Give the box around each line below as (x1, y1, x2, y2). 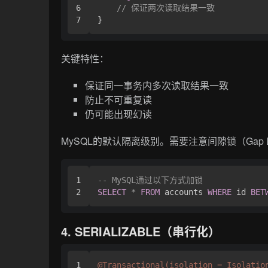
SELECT (98, 187, 127, 197)
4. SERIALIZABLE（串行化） (61, 222, 221, 240)
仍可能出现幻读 (85, 106, 153, 121)
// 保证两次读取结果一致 (117, 3, 215, 13)
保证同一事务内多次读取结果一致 (85, 78, 229, 92)
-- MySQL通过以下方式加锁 (98, 175, 203, 185)
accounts (160, 187, 208, 197)
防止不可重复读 (85, 92, 153, 106)
